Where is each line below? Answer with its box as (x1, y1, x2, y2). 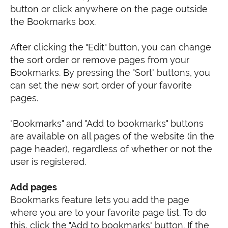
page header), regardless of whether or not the (10, 144, 212, 154)
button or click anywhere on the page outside (10, 4, 208, 14)
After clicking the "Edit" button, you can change (10, 42, 211, 52)
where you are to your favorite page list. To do (10, 207, 207, 218)
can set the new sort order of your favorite (10, 80, 192, 91)
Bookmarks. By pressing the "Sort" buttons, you (10, 67, 210, 78)
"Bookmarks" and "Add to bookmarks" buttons (10, 118, 204, 129)
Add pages (10, 182, 57, 192)
